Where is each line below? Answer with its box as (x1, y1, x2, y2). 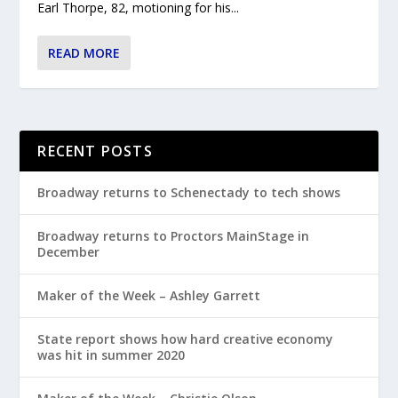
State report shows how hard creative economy (37, 330, 334, 347)
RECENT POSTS (37, 140, 153, 161)
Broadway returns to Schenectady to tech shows (37, 183, 341, 201)
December (37, 243, 100, 260)
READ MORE (48, 44, 121, 61)
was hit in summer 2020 (37, 346, 186, 363)
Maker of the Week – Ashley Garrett (37, 286, 261, 304)
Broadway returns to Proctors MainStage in (37, 227, 310, 244)
